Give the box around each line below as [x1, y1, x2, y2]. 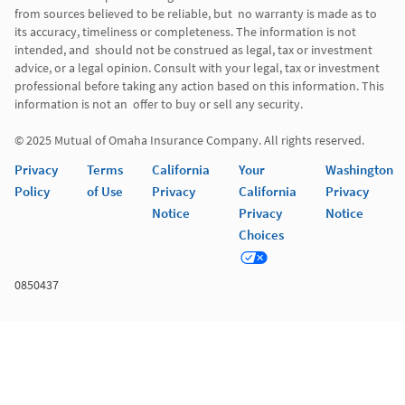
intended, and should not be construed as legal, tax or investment [14, 42, 372, 59]
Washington [325, 161, 393, 179]
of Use [87, 183, 123, 201]
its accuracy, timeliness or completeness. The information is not [14, 24, 356, 41]
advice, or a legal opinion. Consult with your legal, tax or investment [14, 60, 380, 77]
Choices [239, 226, 284, 244]
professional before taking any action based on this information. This [14, 78, 384, 95]
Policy [14, 183, 50, 201]
